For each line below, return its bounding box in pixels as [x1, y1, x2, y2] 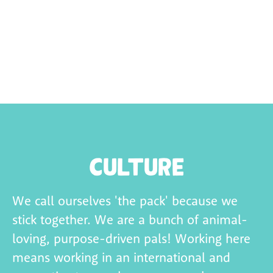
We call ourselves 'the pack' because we [12, 193, 238, 208]
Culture [89, 151, 184, 183]
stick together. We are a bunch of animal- [12, 211, 247, 227]
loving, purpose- [12, 230, 105, 246]
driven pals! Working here [105, 230, 250, 246]
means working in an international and [12, 249, 230, 265]
